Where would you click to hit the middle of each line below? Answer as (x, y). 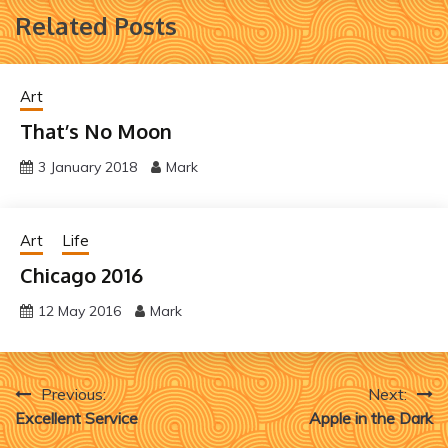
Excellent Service (76, 417)
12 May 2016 (79, 310)
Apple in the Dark (371, 417)
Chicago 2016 (81, 274)
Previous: (73, 393)
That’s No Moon (96, 130)
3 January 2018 (87, 166)
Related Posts (96, 25)
